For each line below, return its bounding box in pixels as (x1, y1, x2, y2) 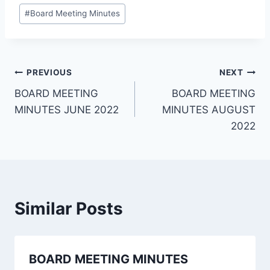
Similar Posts (14, 198, 123, 219)
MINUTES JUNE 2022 (14, 103, 119, 116)
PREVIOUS (27, 67, 72, 78)
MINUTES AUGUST (162, 103, 256, 116)
